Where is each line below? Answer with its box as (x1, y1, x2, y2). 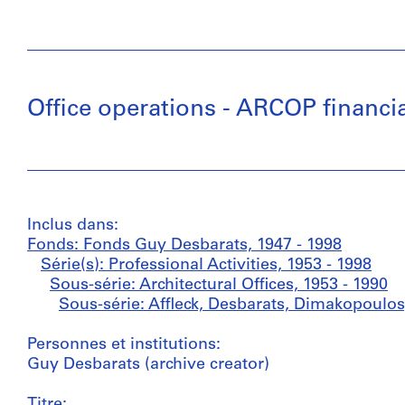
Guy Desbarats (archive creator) (27, 356, 269, 373)
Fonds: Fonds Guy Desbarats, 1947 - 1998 (27, 237, 342, 254)
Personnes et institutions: (27, 336, 221, 353)
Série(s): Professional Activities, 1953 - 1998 (41, 257, 372, 274)
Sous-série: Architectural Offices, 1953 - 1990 (50, 277, 388, 294)
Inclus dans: (27, 217, 118, 234)
